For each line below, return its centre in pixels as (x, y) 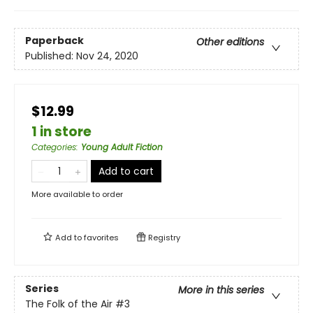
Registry (163, 238)
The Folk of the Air (69, 304)
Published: (51, 56)
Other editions (230, 42)
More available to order (77, 194)
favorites (101, 238)
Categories (54, 147)
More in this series (221, 290)
